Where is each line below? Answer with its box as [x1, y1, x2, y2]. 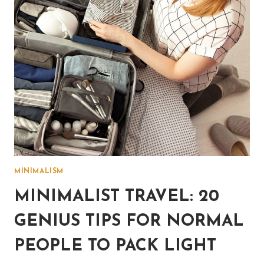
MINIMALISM [14, 168, 64, 176]
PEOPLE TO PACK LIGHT [14, 238, 216, 255]
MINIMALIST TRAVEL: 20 [14, 189, 219, 206]
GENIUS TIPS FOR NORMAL [14, 213, 244, 230]
